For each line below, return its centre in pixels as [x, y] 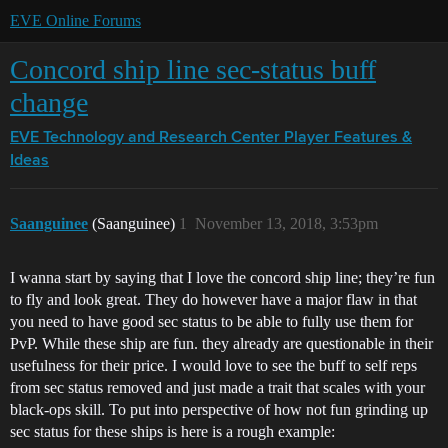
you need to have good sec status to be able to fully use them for [211, 321]
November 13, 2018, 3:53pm [286, 223]
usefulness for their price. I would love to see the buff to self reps [213, 365]
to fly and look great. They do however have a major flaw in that [213, 299]
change [49, 102]
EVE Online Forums [75, 20]
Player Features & [348, 138]
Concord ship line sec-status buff [193, 69]
